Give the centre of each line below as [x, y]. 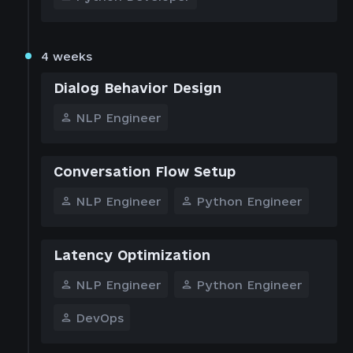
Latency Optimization [132, 255]
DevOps [100, 318]
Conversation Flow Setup [145, 172]
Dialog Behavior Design [137, 88]
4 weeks [67, 57]
